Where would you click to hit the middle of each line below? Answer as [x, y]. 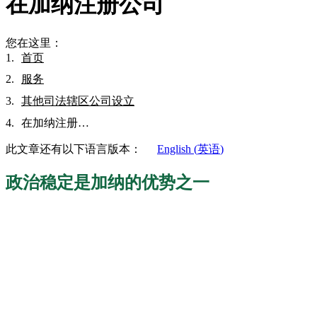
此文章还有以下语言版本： [75, 149]
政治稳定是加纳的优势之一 [108, 182]
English [174, 149]
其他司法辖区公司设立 [78, 101]
